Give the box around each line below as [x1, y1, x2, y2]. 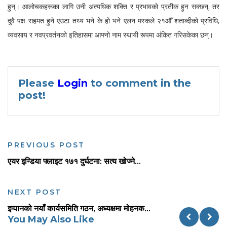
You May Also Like [8, 213, 94, 225]
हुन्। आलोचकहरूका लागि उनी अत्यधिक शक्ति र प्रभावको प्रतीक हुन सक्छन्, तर [8, 2, 219, 11]
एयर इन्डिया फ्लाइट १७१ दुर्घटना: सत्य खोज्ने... [8, 156, 141, 166]
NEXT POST [8, 187, 62, 197]
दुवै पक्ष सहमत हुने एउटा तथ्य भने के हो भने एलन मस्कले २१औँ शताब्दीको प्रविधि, [8, 16, 219, 25]
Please [18, 77, 57, 89]
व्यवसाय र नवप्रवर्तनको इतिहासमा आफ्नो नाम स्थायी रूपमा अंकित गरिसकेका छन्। [8, 30, 213, 40]
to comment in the [88, 77, 191, 89]
